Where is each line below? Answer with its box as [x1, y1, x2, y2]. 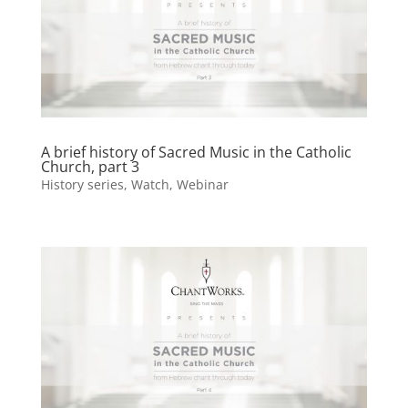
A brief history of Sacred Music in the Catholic [40, 141, 352, 162]
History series [40, 175, 124, 193]
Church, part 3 [40, 156, 139, 177]
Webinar [176, 175, 229, 193]
